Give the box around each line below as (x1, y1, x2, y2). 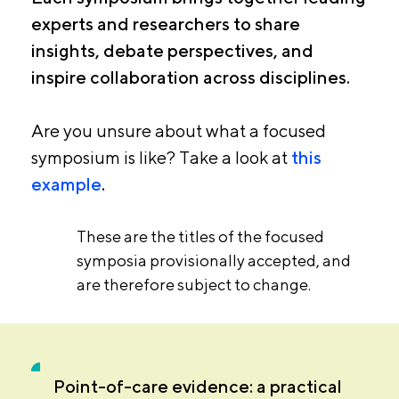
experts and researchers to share (31, 12, 301, 34)
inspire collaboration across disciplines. (31, 66, 351, 87)
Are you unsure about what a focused (31, 119, 327, 141)
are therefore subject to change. (76, 274, 311, 294)
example (31, 173, 102, 194)
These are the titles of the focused (76, 226, 324, 246)
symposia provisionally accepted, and (76, 250, 351, 270)
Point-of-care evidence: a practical (53, 375, 342, 396)
